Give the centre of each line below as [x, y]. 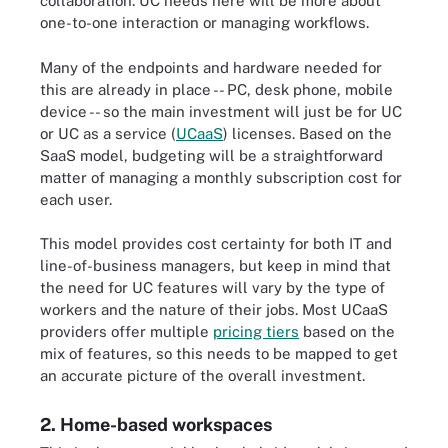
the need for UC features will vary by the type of [212, 287]
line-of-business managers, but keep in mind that [215, 265]
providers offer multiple [126, 331]
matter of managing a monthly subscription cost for [221, 177]
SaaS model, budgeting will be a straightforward [211, 155]
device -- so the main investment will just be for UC [221, 111]
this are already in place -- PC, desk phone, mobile [216, 89]
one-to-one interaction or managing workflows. [204, 22]
